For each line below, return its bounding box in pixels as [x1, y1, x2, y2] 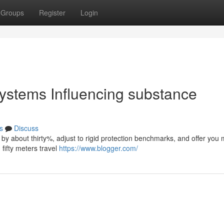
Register [39, 7, 65, 17]
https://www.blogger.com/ [59, 143, 138, 153]
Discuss [14, 123, 38, 133]
